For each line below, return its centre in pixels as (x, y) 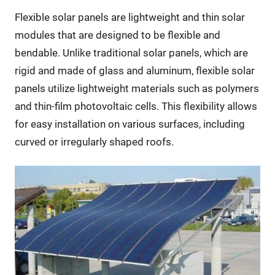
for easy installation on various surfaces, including (130, 124)
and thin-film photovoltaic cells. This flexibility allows (136, 107)
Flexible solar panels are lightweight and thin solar (130, 17)
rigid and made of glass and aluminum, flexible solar (134, 71)
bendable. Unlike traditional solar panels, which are (131, 53)
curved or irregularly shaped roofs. (94, 142)
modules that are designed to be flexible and (117, 35)
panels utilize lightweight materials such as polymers (137, 89)
